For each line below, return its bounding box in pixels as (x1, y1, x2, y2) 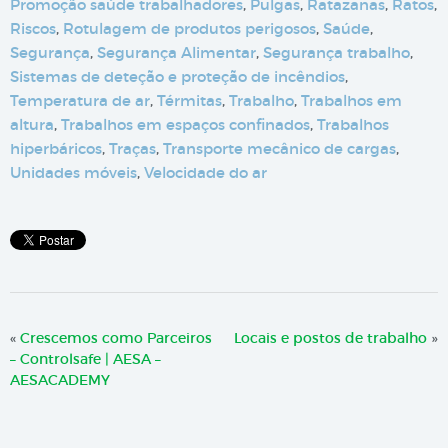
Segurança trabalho (263, 43, 410, 63)
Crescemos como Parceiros (20, 329, 212, 348)
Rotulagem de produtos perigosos (63, 19, 316, 39)
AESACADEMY (10, 371, 110, 390)
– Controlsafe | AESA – (10, 350, 161, 369)
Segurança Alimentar (97, 43, 256, 63)
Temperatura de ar (10, 91, 150, 111)
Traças (109, 139, 156, 159)
